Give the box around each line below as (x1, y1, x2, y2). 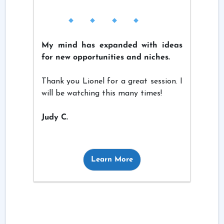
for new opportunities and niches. (41, 53, 170, 61)
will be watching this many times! (41, 89, 162, 97)
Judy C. (41, 113, 68, 121)
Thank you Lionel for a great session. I (41, 77, 182, 85)
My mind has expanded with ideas (41, 41, 182, 49)
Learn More (91, 155, 133, 163)
